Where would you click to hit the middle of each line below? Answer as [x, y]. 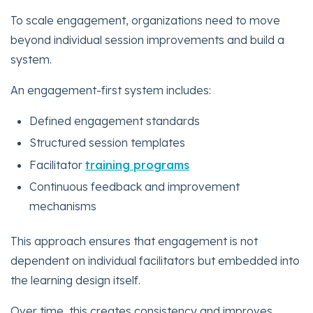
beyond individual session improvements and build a [147, 40]
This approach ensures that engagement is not [134, 241]
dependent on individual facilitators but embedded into [155, 261]
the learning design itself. [75, 281]
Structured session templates [108, 143]
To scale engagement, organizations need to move [145, 21]
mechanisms [63, 206]
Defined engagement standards [115, 121]
